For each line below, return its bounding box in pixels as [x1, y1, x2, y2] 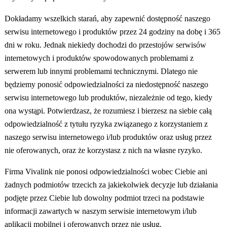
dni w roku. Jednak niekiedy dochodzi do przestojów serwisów [4, 41, 206, 50]
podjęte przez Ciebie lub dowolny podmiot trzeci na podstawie [4, 194, 204, 203]
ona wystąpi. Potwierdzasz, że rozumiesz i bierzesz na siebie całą [4, 106, 212, 116]
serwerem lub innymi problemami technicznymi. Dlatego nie [4, 67, 198, 76]
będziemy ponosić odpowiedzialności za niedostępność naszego [4, 80, 208, 89]
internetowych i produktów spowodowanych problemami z [4, 54, 194, 63]
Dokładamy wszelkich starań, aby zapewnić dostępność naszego [4, 14, 210, 23]
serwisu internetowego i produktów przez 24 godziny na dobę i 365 [4, 27, 220, 36]
